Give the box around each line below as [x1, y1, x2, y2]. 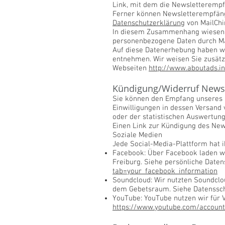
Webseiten [113, 64, 149, 73]
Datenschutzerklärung [113, 19, 185, 28]
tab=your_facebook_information [113, 167, 217, 176]
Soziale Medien [113, 131, 162, 140]
